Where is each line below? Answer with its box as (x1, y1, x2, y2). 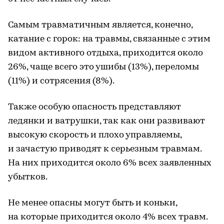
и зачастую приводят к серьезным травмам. (8, 144, 201, 154)
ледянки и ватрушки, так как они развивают (8, 116, 205, 126)
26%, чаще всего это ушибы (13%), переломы (8, 62, 199, 72)
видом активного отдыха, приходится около (8, 48, 203, 58)
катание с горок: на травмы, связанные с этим (8, 34, 210, 44)
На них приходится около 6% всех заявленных (8, 158, 211, 168)
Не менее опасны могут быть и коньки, (8, 198, 177, 208)
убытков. (8, 172, 47, 182)
